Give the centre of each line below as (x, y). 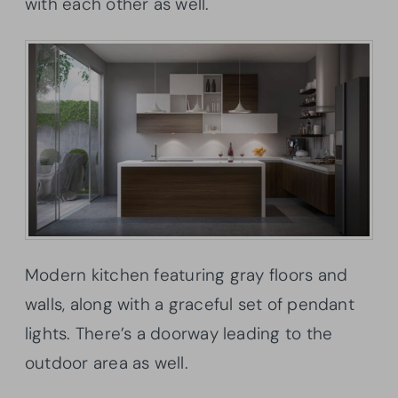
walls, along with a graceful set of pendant (190, 305)
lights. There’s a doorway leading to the (179, 334)
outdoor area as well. (107, 363)
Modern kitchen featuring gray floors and (187, 275)
